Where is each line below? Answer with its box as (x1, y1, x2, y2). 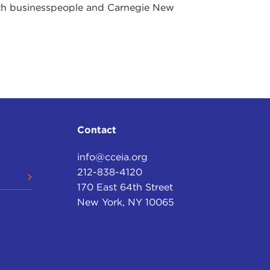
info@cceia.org (77, 151, 148, 163)
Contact (77, 124, 117, 136)
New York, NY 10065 (77, 196, 175, 209)
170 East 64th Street (77, 181, 174, 193)
